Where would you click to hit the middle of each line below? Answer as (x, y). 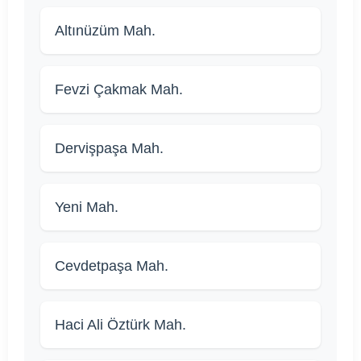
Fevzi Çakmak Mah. (119, 90)
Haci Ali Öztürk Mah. (120, 325)
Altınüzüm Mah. (105, 31)
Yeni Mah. (87, 207)
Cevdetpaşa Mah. (112, 266)
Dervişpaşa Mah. (109, 149)
